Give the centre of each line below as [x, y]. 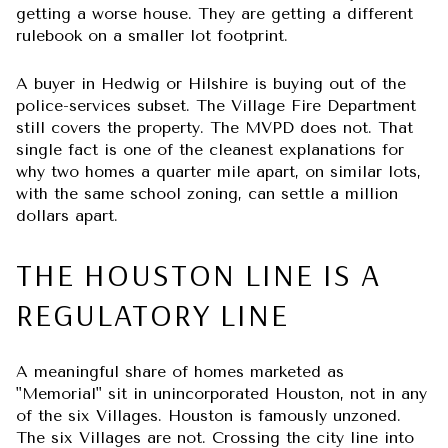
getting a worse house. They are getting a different [214, 13]
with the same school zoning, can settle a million [207, 194]
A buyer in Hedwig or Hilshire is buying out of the [211, 84]
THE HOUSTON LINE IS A [198, 273]
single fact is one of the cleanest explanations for [210, 150]
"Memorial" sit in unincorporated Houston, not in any [221, 393]
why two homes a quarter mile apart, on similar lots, [218, 172]
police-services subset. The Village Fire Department [216, 106]
